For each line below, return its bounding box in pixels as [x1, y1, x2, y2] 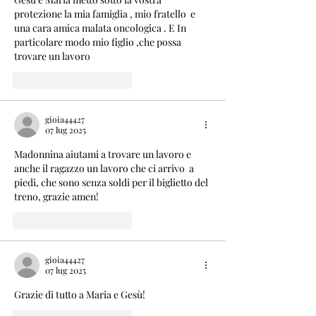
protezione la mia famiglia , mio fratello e [14, 6, 197, 20]
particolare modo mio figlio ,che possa [14, 35, 183, 49]
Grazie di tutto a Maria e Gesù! [14, 287, 145, 301]
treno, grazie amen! [14, 189, 99, 203]
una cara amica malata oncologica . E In [14, 20, 188, 35]
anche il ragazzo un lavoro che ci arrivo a [14, 161, 196, 175]
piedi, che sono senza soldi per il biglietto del [14, 175, 210, 189]
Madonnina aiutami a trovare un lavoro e [14, 147, 193, 161]
